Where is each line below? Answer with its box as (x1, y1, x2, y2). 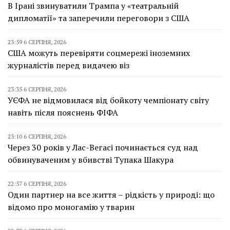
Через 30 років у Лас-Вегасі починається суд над (8, 142, 198, 153)
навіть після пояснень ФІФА (8, 107, 118, 118)
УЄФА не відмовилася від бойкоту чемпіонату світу (8, 94, 209, 106)
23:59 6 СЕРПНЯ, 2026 (8, 38, 66, 46)
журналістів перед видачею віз (8, 60, 129, 71)
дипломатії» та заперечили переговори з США (8, 12, 189, 24)
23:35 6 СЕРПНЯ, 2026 (8, 85, 66, 93)
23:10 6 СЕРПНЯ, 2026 (8, 132, 66, 140)
